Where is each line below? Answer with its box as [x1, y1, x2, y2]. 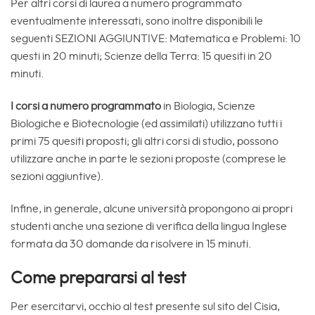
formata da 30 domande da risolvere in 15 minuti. [11, 238, 252, 250]
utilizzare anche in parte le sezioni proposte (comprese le [11, 153, 286, 165]
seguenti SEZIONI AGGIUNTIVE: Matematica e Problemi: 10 [11, 33, 301, 45]
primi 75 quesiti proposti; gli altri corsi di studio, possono [11, 136, 278, 148]
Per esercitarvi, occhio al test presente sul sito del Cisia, [11, 300, 280, 312]
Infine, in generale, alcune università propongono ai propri [11, 202, 292, 214]
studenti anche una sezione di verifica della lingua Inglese [11, 220, 287, 232]
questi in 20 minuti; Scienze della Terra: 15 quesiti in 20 [11, 51, 272, 63]
